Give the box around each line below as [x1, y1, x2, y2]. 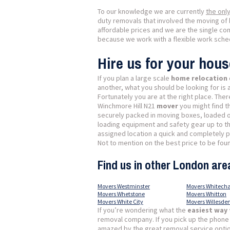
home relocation [171, 73, 227, 83]
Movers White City [98, 198, 143, 205]
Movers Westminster [98, 182, 150, 190]
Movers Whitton [186, 190, 226, 198]
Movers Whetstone [98, 190, 145, 198]
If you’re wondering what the [98, 205, 187, 215]
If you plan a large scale [98, 73, 171, 83]
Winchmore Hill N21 [98, 101, 157, 110]
